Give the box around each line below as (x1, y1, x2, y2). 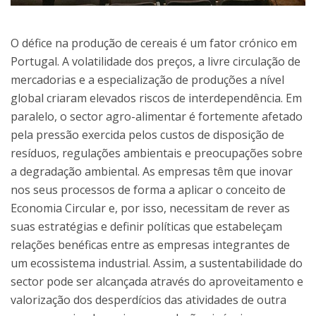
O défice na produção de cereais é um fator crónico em (11, 35, 297, 51)
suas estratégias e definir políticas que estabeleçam (11, 218, 282, 234)
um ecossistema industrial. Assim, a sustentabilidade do (11, 255, 303, 271)
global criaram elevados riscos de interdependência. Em (11, 90, 302, 106)
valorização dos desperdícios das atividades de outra (11, 291, 286, 308)
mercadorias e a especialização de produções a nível (11, 71, 284, 87)
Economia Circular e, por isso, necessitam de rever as (11, 200, 290, 216)
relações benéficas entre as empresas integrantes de (11, 236, 290, 253)
